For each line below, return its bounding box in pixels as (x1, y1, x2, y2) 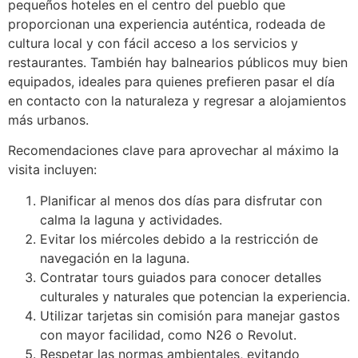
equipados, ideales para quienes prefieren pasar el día (8, 73, 335, 89)
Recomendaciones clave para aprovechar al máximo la (8, 142, 339, 159)
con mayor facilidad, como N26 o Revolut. (40, 326, 296, 343)
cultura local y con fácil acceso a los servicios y (8, 34, 298, 51)
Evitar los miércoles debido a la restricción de (40, 230, 318, 247)
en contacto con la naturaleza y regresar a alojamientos (8, 92, 346, 109)
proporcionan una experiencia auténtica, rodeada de (8, 15, 325, 32)
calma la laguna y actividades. (40, 211, 222, 228)
